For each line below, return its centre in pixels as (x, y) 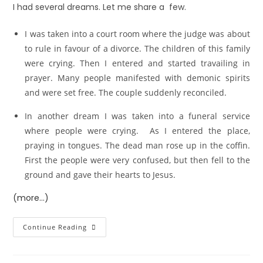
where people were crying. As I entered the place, (137, 131)
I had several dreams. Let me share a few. (100, 7)
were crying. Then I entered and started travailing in (137, 63)
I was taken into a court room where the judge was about (137, 34)
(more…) (31, 198)
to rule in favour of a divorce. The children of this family (137, 48)
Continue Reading (55, 227)
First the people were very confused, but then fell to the (137, 160)
